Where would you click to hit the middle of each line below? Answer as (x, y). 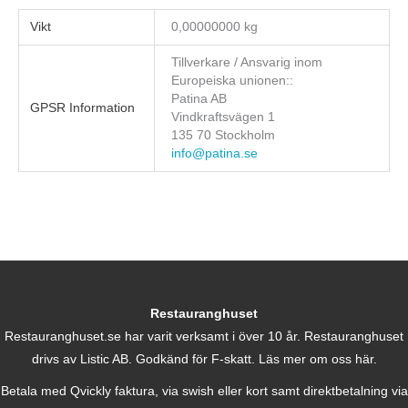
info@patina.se (215, 153)
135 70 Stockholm (224, 135)
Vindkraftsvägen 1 (224, 117)
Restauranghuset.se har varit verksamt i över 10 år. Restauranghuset (204, 336)
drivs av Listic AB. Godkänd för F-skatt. (145, 359)
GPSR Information (83, 107)
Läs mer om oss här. (317, 359)
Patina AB (199, 98)
